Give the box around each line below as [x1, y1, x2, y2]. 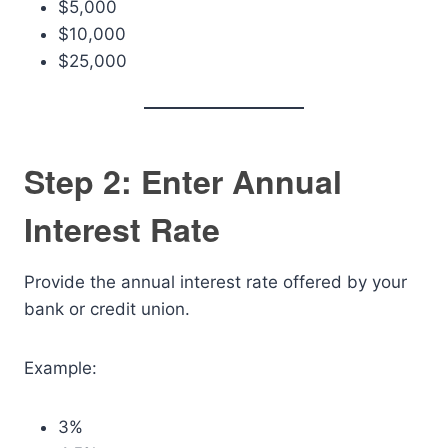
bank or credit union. [24, 299, 190, 319]
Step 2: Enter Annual [24, 158, 342, 204]
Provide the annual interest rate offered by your [24, 272, 407, 292]
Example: [24, 358, 97, 378]
